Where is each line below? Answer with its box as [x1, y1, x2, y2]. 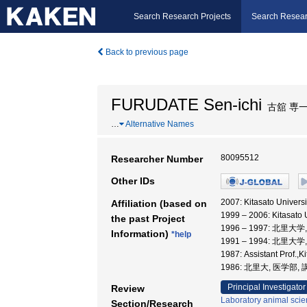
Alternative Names [124, 119, 194, 129]
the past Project [111, 213, 185, 224]
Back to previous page [103, 47, 188, 57]
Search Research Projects [134, 12, 231, 21]
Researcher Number [111, 153, 203, 164]
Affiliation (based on [111, 198, 207, 209]
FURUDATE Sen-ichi [111, 95, 262, 114]
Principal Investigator [228, 282, 306, 292]
